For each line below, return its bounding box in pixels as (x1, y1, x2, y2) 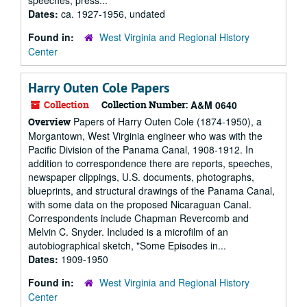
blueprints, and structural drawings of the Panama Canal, (28, 184, 275, 197)
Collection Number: (101, 98, 188, 111)
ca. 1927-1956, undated (61, 7, 165, 21)
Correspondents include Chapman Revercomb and (28, 211, 249, 225)
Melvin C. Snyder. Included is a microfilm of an (28, 225, 228, 238)
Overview (28, 115, 71, 128)
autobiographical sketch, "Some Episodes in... (28, 238, 226, 252)
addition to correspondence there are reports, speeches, (28, 156, 273, 170)
